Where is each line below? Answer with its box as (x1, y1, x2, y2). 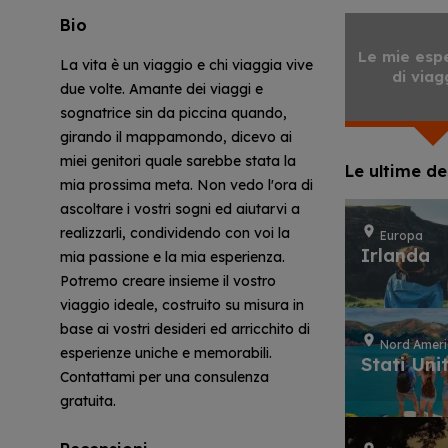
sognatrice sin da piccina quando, (60, 104, 287, 123)
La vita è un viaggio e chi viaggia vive (60, 56, 313, 75)
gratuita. (60, 392, 116, 411)
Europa (380, 227, 424, 243)
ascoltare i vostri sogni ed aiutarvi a (60, 200, 300, 219)
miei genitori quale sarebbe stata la (60, 152, 296, 171)
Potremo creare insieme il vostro (60, 272, 276, 291)
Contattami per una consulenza (60, 368, 269, 387)
